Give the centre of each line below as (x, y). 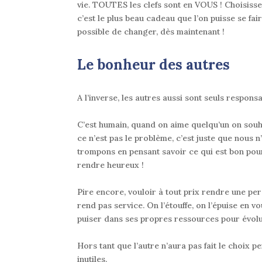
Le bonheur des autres (154, 65)
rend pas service (110, 206)
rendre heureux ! (111, 165)
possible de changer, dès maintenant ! (151, 32)
